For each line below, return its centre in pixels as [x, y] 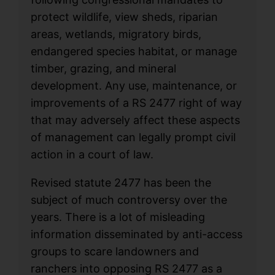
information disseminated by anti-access [137, 234]
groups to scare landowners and [115, 251]
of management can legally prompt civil [134, 137]
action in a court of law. [92, 154]
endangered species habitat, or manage [134, 51]
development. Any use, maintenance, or [134, 85]
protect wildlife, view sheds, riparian [125, 17]
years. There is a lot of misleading [118, 217]
